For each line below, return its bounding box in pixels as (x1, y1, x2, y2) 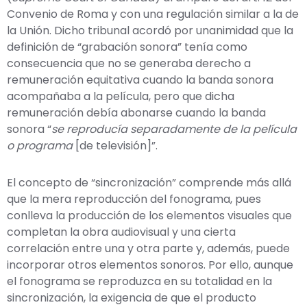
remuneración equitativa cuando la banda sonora (7, 71, 273, 88)
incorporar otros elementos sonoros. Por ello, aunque (7, 256, 293, 273)
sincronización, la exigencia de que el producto (7, 289, 256, 306)
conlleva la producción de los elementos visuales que (7, 207, 292, 223)
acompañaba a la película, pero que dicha (7, 88, 234, 104)
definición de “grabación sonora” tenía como (7, 38, 247, 55)
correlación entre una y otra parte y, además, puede (7, 240, 290, 256)
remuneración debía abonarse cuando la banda (7, 104, 266, 121)
